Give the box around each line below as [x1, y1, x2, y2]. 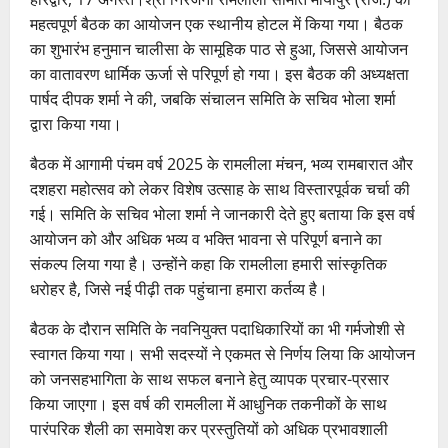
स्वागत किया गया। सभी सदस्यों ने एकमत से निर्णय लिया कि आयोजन [30, 342, 415, 365]
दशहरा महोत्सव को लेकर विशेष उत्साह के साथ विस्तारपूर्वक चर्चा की [30, 177, 410, 200]
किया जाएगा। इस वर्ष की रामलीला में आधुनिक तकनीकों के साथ [30, 392, 387, 415]
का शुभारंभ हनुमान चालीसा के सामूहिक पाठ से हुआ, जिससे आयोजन [30, 37, 408, 60]
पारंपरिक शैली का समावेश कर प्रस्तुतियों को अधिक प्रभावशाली [30, 417, 388, 440]
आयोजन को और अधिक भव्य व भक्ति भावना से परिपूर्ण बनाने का [30, 227, 382, 250]
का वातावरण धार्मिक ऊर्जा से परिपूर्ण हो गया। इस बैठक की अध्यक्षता [30, 62, 409, 85]
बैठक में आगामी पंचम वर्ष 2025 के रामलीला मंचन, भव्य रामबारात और [30, 152, 413, 175]
